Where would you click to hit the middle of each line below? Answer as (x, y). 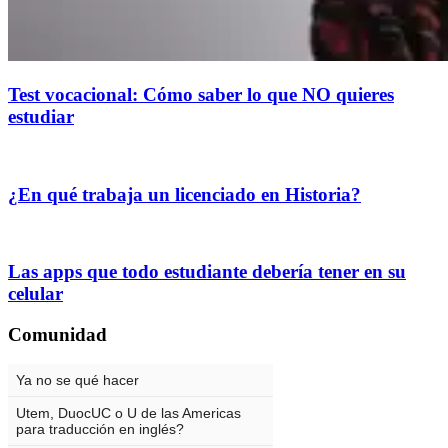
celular (35, 293)
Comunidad (57, 334)
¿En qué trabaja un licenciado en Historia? (184, 194)
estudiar (41, 117)
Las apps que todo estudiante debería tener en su (207, 271)
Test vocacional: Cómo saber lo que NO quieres (201, 95)
